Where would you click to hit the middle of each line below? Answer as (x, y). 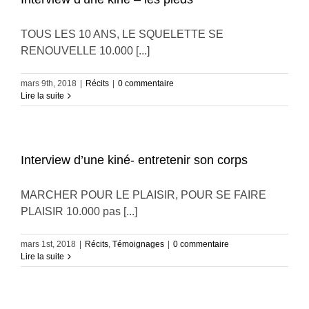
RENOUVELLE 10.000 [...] (85, 51)
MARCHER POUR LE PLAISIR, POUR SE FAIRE (143, 195)
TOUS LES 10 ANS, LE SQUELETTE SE (122, 34)
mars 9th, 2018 (49, 83)
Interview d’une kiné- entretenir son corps (134, 160)
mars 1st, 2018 (48, 244)
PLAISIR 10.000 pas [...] (79, 211)
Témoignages (138, 244)
